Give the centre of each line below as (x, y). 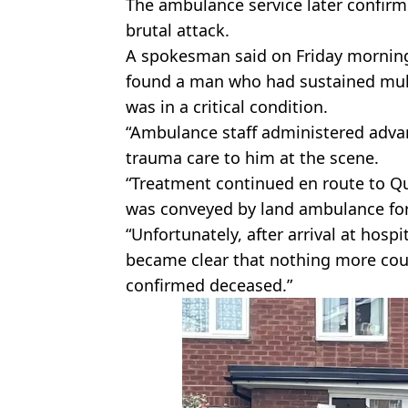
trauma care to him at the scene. (252, 157)
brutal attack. (178, 30)
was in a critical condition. (227, 106)
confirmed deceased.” (209, 285)
